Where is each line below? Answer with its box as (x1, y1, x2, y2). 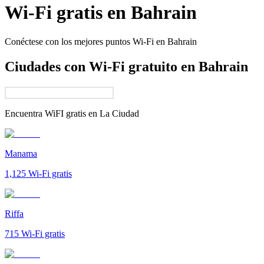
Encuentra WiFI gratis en (5, 108, 97, 118)
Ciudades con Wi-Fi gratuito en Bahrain (5, 58, 248, 74)
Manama (5, 148, 37, 159)
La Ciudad (100, 108, 139, 118)
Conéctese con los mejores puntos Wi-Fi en (5, 36, 165, 47)
